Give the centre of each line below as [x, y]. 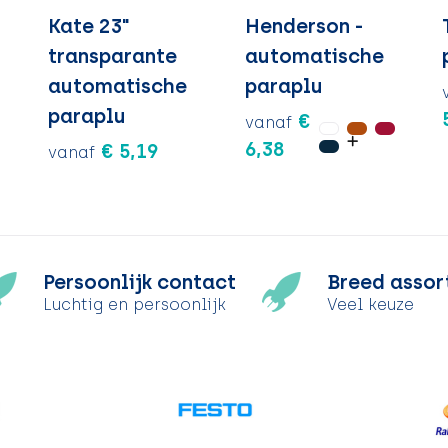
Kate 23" [89, 25]
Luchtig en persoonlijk [135, 305]
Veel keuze [370, 305]
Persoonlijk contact [140, 282]
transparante [113, 55]
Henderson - [303, 25]
